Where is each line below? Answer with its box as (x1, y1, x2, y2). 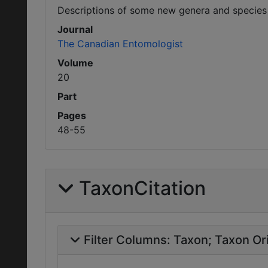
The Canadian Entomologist (57, 38, 183, 50)
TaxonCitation (79, 176, 206, 200)
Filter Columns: (84, 233, 173, 247)
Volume (57, 57, 93, 69)
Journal (57, 23, 93, 35)
